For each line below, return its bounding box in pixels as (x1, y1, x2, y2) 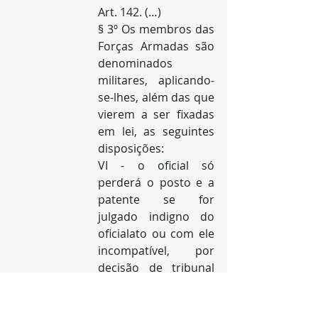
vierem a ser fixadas (98, 106, 214, 122)
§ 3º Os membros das (98, 21, 214, 37)
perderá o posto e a (98, 175, 214, 190)
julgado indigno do (98, 209, 214, 224)
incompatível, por (98, 243, 214, 258)
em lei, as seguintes (98, 124, 214, 139)
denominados (98, 55, 172, 71)
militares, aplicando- (98, 72, 214, 88)
